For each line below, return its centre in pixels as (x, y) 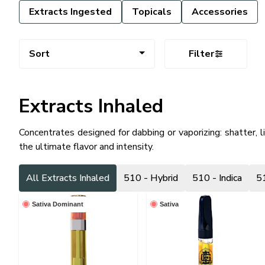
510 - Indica (217, 178)
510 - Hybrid (151, 178)
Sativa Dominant (58, 204)
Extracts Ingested (70, 12)
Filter (201, 54)
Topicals (152, 12)
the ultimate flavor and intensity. (86, 146)
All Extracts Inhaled (68, 178)
